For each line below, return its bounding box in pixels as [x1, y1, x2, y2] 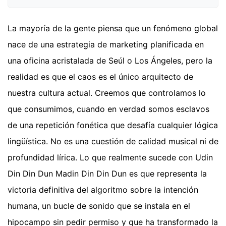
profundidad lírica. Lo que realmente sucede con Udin [8, 152, 213, 162]
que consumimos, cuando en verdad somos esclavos [8, 103, 209, 114]
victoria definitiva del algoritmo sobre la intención [8, 184, 198, 195]
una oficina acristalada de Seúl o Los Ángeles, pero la [8, 55, 212, 66]
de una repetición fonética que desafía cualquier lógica [8, 120, 218, 130]
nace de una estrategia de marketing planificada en [8, 39, 204, 49]
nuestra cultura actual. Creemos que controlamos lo [8, 87, 206, 98]
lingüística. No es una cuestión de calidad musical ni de [8, 136, 218, 146]
